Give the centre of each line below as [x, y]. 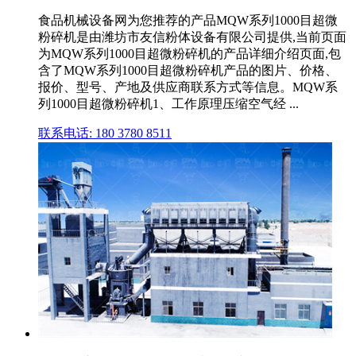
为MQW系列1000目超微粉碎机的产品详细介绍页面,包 [190, 53]
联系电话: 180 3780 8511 [105, 133]
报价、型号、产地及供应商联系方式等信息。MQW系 [188, 87]
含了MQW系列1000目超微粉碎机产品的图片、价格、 [188, 70]
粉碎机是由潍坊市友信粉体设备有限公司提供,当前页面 [192, 37]
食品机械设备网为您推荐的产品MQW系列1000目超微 [188, 20]
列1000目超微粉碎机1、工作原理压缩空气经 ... [168, 103]
